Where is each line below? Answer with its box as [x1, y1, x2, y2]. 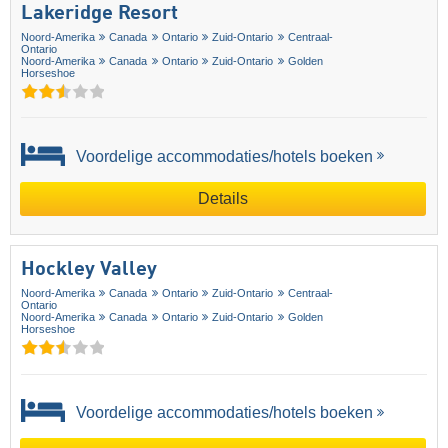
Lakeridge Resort [21, 3, 178, 24]
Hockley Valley [21, 260, 157, 280]
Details [198, 190, 248, 207]
